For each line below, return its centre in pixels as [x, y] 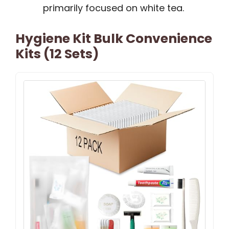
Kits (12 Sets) [57, 54]
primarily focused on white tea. [113, 8]
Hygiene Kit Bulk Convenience [114, 39]
